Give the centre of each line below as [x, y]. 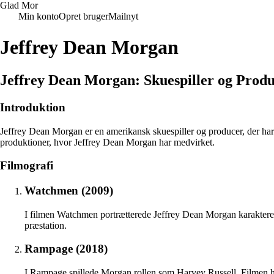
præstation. [46, 225]
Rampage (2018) [66, 249]
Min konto [39, 16]
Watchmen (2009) [69, 190]
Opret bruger [83, 16]
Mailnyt [123, 16]
